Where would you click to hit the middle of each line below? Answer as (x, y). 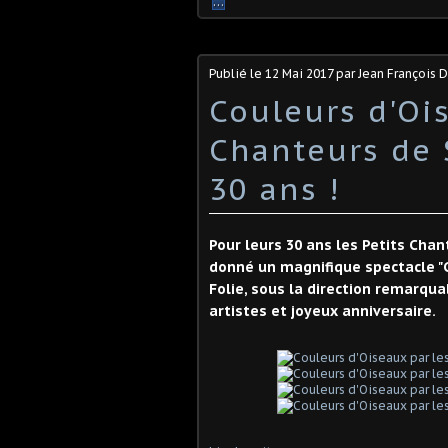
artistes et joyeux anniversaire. (322, 311)
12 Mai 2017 (299, 73)
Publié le (237, 73)
